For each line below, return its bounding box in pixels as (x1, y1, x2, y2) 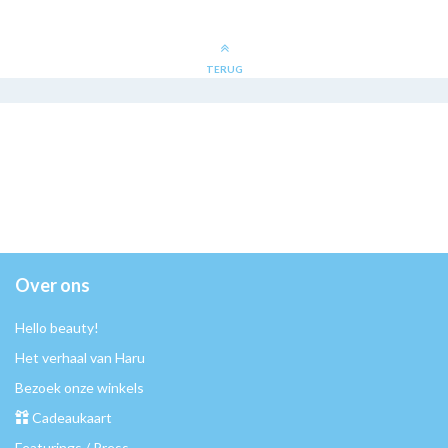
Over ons (15, 274, 90, 297)
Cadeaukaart (32, 409, 112, 427)
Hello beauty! (15, 319, 99, 337)
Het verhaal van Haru (15, 349, 145, 367)
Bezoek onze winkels (15, 379, 144, 397)
